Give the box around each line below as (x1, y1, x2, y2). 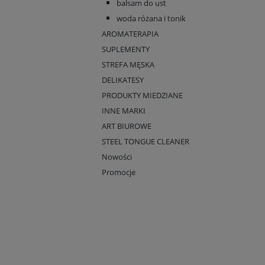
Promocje (102, 167, 135, 177)
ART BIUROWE (102, 121, 151, 131)
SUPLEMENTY (102, 44, 150, 54)
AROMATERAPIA (102, 28, 159, 39)
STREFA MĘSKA (102, 59, 154, 70)
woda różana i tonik (117, 13, 186, 24)
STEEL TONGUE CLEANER (102, 136, 189, 147)
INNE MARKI (102, 105, 146, 116)
